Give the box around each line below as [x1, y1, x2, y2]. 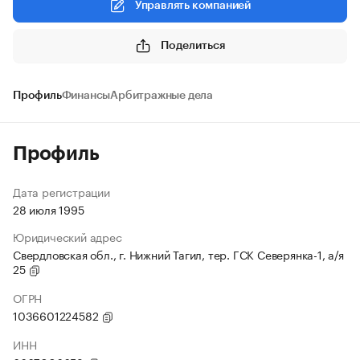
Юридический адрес [13, 227, 122, 245]
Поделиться [161, 39, 225, 51]
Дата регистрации [13, 182, 110, 200]
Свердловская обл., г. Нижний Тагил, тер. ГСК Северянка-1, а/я [13, 245, 344, 263]
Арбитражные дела [110, 90, 214, 101]
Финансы [61, 90, 111, 101]
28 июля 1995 [13, 200, 84, 218]
